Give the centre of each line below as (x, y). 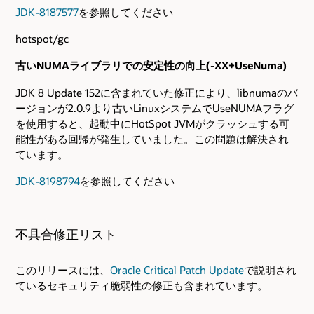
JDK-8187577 (47, 12)
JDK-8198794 (48, 180)
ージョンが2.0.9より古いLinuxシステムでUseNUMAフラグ (155, 108)
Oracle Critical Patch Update (177, 269)
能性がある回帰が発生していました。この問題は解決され (152, 138)
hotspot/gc (42, 39)
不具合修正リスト (66, 234)
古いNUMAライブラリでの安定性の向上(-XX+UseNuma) (151, 66)
